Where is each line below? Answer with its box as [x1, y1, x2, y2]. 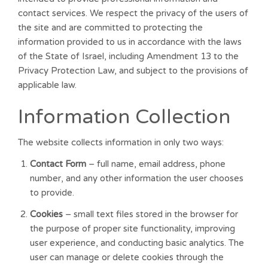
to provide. [30, 187, 74, 198]
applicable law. [18, 80, 77, 90]
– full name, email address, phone [86, 159, 226, 169]
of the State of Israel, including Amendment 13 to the [18, 51, 239, 62]
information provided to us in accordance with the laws [18, 36, 242, 47]
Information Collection [18, 105, 230, 129]
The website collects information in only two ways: [18, 137, 224, 148]
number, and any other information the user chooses [30, 173, 243, 184]
